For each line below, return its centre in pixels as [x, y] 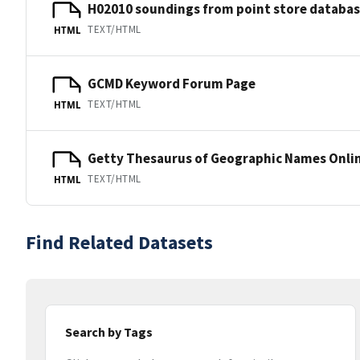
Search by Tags [109, 332]
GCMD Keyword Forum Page [172, 83]
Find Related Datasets [119, 242]
